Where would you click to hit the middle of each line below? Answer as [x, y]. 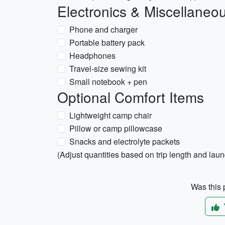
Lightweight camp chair [110, 115]
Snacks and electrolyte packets [125, 141]
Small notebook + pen [108, 82]
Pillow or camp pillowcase [116, 128]
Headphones [92, 55]
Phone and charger [103, 29]
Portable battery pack [107, 42]
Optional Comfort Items [131, 97]
